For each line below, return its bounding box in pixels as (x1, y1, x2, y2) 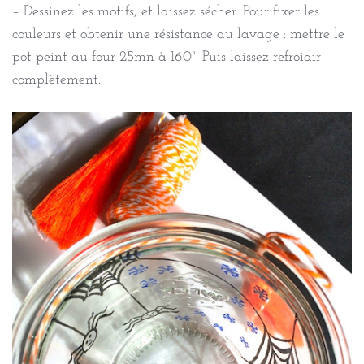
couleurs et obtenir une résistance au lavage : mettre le (12, 26, 344, 42)
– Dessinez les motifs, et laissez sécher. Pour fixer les (12, 3, 319, 19)
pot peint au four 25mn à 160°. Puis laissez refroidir (12, 49, 321, 65)
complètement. (12, 71, 101, 88)
